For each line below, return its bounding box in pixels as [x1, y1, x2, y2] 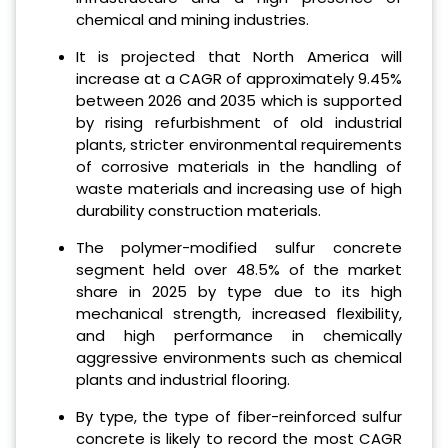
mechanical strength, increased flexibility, [75, 303, 402, 325]
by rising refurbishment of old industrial [75, 112, 402, 134]
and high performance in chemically [75, 325, 402, 347]
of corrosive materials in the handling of [75, 156, 402, 178]
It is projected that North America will [75, 46, 402, 68]
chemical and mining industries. [75, 9, 309, 31]
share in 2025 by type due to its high [75, 281, 402, 303]
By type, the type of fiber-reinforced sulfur [75, 405, 402, 427]
